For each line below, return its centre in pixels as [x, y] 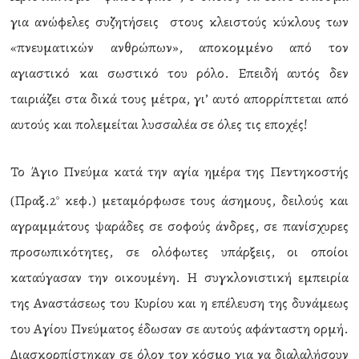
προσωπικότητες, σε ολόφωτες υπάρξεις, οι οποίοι [179, 252]
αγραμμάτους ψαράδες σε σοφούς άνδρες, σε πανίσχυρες [179, 226]
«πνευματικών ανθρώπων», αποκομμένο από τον [179, 47]
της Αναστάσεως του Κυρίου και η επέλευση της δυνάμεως [179, 303]
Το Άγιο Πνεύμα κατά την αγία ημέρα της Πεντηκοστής [179, 171]
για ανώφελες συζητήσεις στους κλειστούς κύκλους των [179, 22]
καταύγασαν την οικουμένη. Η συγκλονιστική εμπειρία [179, 277]
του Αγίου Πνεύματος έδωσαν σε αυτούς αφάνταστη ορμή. [179, 329]
